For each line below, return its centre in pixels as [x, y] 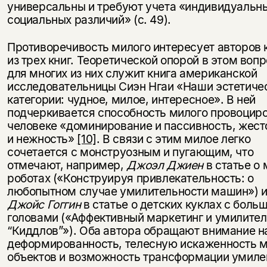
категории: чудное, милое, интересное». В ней [131, 99]
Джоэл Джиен [165, 165]
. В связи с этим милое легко [173, 139]
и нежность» [42, 139]
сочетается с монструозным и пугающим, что [130, 152]
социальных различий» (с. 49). [89, 19]
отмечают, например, [67, 165]
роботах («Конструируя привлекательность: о [130, 178]
